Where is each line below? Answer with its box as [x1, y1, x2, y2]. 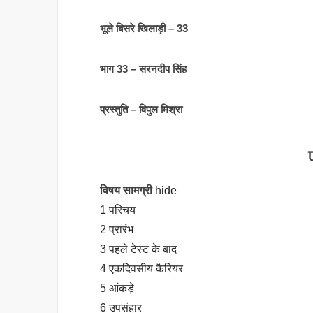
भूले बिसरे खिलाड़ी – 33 [100, 22, 188, 34]
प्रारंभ [109, 223, 133, 235]
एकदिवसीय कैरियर [109, 262, 183, 275]
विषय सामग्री [100, 184, 155, 196]
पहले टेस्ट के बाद [109, 242, 177, 255]
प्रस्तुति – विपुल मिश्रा [100, 103, 182, 115]
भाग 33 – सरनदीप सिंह [100, 62, 189, 75]
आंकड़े [109, 282, 134, 294]
